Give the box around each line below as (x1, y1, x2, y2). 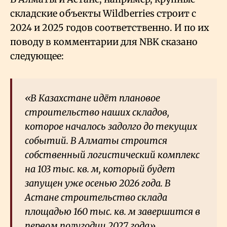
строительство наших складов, (25, 106, 169, 119)
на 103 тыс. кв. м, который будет (25, 163, 175, 175)
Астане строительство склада (25, 192, 167, 204)
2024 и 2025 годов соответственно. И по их (10, 22, 209, 34)
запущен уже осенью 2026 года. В (25, 177, 171, 190)
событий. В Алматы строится (25, 135, 167, 147)
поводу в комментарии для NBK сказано (10, 36, 198, 48)
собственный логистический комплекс (25, 149, 200, 161)
